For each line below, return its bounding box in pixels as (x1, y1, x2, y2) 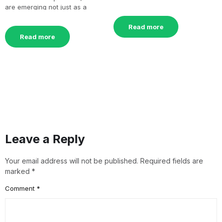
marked (5, 166, 32, 175)
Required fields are (140, 156, 203, 165)
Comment (5, 184, 37, 192)
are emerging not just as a (5, 2, 87, 11)
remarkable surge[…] (113, 2, 178, 10)
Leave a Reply (5, 131, 85, 146)
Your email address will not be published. (5, 156, 138, 165)
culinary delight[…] (5, 12, 62, 20)
